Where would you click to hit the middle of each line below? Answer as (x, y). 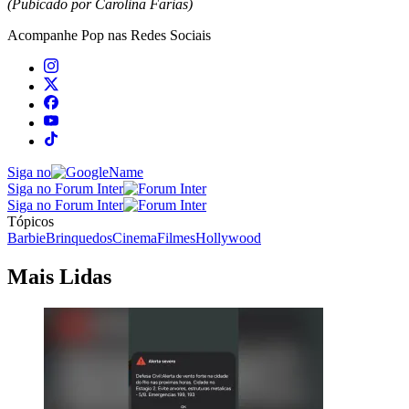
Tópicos (31, 221)
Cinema (135, 237)
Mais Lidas (59, 276)
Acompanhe (44, 35)
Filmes (176, 237)
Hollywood (228, 237)
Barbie (26, 237)
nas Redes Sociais (157, 35)
